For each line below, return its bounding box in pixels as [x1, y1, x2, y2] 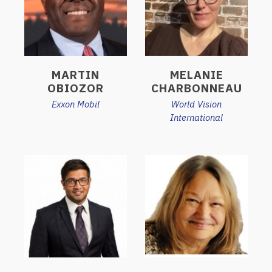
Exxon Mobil [52, 98, 100, 110]
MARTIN [52, 67, 100, 82]
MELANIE [169, 67, 223, 82]
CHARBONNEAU [151, 80, 242, 95]
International [170, 111, 223, 123]
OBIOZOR [47, 80, 104, 95]
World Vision [171, 98, 222, 110]
